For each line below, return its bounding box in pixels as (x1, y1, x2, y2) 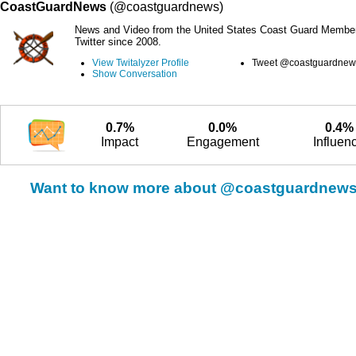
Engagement (186, 135, 259, 149)
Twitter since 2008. (75, 36, 161, 48)
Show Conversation (92, 68, 177, 79)
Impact (101, 135, 138, 149)
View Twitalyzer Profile (92, 57, 189, 68)
